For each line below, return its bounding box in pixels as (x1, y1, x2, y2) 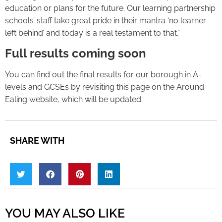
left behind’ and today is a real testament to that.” (5, 28, 184, 38)
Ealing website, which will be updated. (5, 94, 145, 104)
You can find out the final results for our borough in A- (5, 69, 202, 79)
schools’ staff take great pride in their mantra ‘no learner (5, 16, 206, 26)
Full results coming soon (5, 46, 146, 60)
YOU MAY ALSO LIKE (5, 205, 125, 221)
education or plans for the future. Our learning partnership (5, 3, 216, 13)
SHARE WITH (10, 135, 64, 146)
